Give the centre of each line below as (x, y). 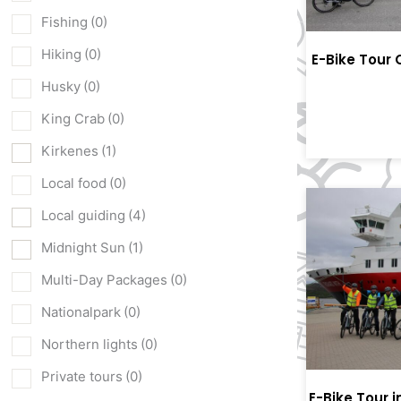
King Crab (73, 119)
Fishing (64, 22)
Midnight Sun (83, 248)
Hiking (61, 55)
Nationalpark (81, 312)
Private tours (82, 377)
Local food (74, 183)
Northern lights (90, 345)
